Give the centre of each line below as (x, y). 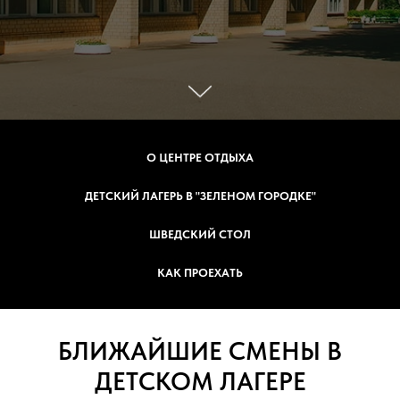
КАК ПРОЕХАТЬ (200, 273)
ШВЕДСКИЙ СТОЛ (200, 234)
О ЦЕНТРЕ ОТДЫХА (200, 158)
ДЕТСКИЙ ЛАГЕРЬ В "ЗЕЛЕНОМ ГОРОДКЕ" (200, 196)
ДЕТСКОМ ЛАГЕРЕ (200, 381)
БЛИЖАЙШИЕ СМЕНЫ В (200, 351)
